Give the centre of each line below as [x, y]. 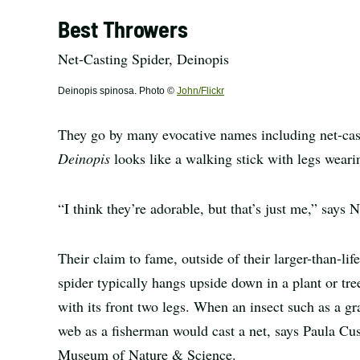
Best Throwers [123, 29]
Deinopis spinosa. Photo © [117, 91]
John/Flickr [200, 91]
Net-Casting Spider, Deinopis [143, 59]
